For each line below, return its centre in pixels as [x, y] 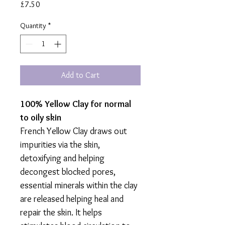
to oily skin [41, 118]
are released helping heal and [72, 199]
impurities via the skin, [60, 145]
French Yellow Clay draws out [74, 131]
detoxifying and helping [62, 158]
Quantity [33, 26]
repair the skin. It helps [61, 212]
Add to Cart [80, 75]
